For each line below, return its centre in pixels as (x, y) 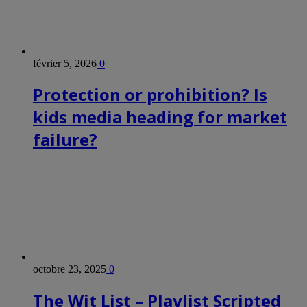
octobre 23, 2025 (70, 269)
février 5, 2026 (65, 63)
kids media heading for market (160, 117)
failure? (65, 140)
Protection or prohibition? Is (150, 95)
